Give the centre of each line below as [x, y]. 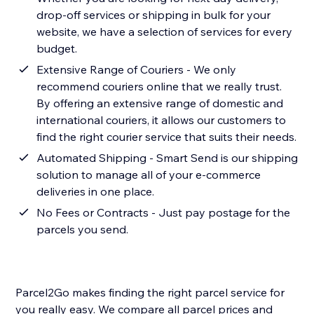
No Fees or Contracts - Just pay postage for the [164, 213]
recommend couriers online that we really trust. [159, 87]
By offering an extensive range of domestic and [160, 103]
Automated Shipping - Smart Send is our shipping [168, 158]
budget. [57, 49]
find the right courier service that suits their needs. [167, 137]
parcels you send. [83, 230]
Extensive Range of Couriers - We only [137, 70]
